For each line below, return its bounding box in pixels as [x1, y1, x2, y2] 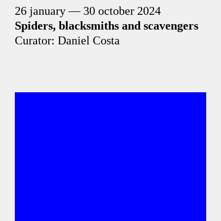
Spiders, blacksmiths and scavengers [15, 19, 198, 32]
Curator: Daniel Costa [15, 34, 120, 47]
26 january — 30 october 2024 [15, 4, 161, 17]
